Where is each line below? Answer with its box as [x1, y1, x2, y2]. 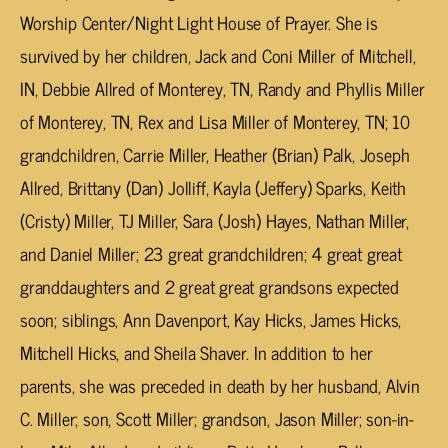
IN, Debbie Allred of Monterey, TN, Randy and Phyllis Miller [20, 73, 425, 104]
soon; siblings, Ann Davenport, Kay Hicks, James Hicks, [20, 304, 402, 335]
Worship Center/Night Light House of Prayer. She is [20, 7, 379, 38]
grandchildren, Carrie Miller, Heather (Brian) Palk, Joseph [20, 139, 410, 170]
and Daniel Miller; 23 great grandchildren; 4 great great [20, 238, 402, 269]
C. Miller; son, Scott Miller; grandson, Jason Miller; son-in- [20, 403, 415, 434]
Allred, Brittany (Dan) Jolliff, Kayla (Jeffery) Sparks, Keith [20, 172, 407, 203]
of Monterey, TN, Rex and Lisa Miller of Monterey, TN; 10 [20, 106, 410, 137]
